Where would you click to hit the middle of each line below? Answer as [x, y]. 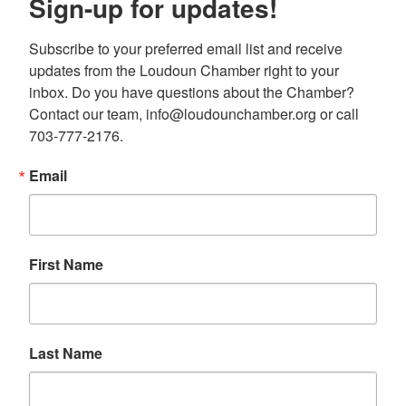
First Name [66, 264]
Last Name [66, 353]
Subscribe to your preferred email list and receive [186, 48]
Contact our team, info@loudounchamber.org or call [194, 113]
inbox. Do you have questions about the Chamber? [192, 92]
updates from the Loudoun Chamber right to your [184, 70]
